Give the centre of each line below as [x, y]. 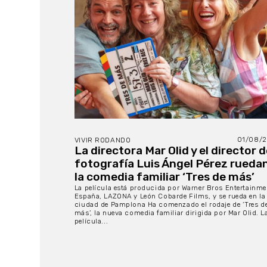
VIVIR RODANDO [103, 140]
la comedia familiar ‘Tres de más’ [164, 176]
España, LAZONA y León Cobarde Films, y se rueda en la [170, 196]
